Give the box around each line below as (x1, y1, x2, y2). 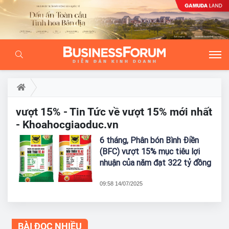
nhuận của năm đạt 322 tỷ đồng (100, 157, 212, 168)
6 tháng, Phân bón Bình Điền (100, 135, 199, 145)
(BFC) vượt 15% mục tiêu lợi (100, 146, 200, 156)
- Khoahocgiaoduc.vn (16, 118, 119, 131)
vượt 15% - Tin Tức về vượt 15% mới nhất (16, 105, 212, 118)
